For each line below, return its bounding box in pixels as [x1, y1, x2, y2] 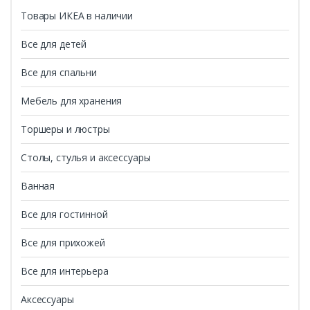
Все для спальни [21, 65, 97, 79]
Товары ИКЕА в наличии [21, 8, 134, 22]
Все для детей [21, 37, 87, 51]
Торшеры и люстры [21, 122, 110, 136]
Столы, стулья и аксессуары [21, 150, 151, 164]
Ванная [21, 179, 55, 192]
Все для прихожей [21, 235, 105, 249]
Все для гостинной [21, 207, 108, 221]
